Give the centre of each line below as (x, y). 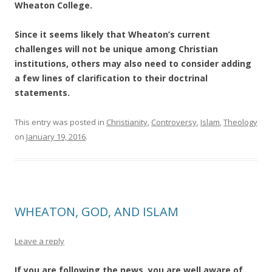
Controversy (174, 122)
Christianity (127, 122)
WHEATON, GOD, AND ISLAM (97, 212)
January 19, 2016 (56, 137)
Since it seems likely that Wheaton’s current (112, 34)
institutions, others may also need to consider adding (133, 63)
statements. (42, 93)
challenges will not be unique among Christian (116, 49)
